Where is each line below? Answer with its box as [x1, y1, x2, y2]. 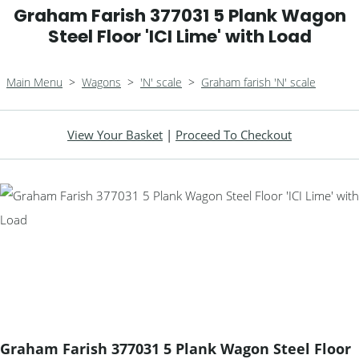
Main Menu [6, 75, 63, 90]
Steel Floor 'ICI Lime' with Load [47, 24, 312, 49]
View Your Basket [67, 127, 163, 143]
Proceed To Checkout [175, 127, 292, 143]
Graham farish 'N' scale [201, 75, 316, 90]
